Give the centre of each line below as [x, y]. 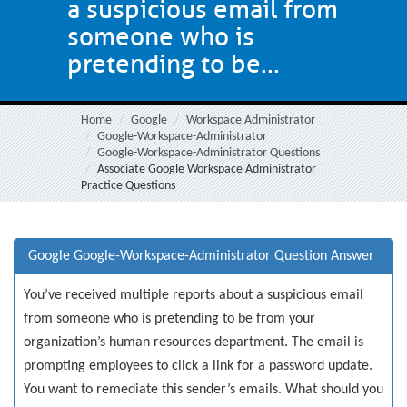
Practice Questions [128, 186]
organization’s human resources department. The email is [194, 342]
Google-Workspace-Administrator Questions [208, 153]
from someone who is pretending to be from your [169, 319]
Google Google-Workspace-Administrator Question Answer [201, 256]
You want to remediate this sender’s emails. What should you [203, 390]
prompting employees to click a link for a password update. [198, 366]
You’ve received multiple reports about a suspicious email [194, 295]
